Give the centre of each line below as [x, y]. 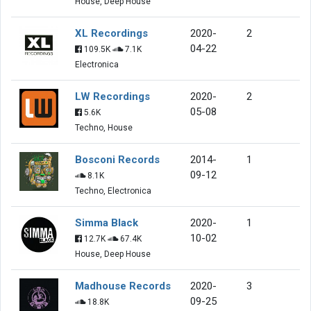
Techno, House [104, 127]
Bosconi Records [117, 159]
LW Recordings [112, 96]
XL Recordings [111, 33]
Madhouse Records [123, 286]
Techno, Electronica [113, 191]
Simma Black [107, 222]
